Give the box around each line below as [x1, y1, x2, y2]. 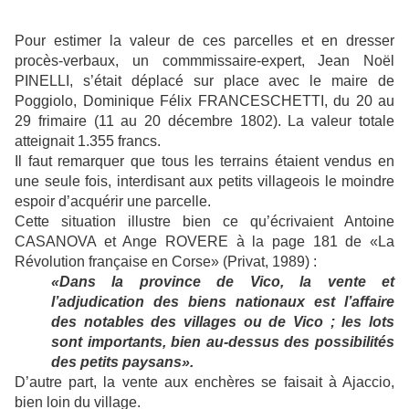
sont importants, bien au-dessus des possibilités [51, 333, 394, 350]
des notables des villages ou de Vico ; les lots [51, 313, 394, 330]
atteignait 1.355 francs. [15, 132, 161, 149]
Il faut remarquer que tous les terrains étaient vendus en [15, 152, 394, 169]
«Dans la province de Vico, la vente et [51, 273, 394, 289]
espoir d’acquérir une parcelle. [15, 193, 211, 209]
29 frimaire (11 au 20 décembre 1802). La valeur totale [15, 112, 394, 129]
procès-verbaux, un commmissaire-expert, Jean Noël [15, 52, 394, 68]
